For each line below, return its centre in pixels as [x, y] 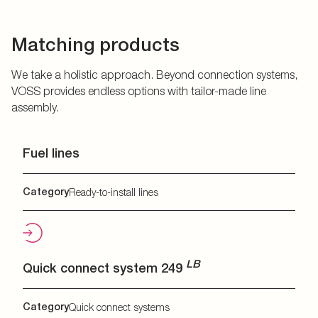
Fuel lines [51, 153]
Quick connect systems [119, 307]
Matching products [95, 44]
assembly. [35, 107]
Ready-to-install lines [114, 192]
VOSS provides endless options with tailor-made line [139, 91]
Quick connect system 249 [104, 268]
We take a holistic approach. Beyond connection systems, [154, 74]
